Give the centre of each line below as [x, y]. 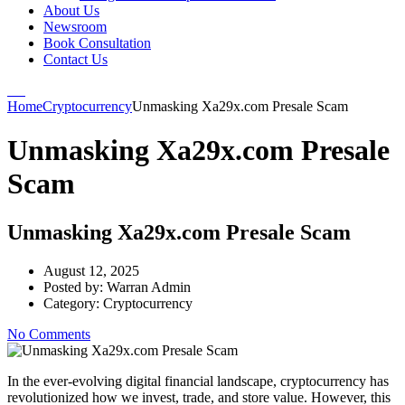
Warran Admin [149, 287]
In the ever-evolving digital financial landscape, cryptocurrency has [198, 381]
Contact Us [75, 59]
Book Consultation [97, 43]
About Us [71, 10]
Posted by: [75, 287]
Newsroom [75, 27]
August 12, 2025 [91, 270]
